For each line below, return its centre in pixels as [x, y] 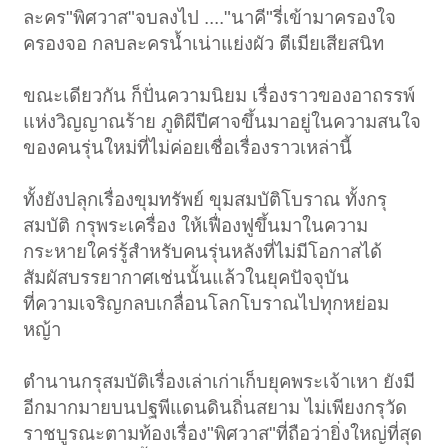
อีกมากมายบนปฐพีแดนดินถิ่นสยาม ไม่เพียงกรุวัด [215, 408]
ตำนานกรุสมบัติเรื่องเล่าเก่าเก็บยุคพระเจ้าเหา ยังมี [219, 382]
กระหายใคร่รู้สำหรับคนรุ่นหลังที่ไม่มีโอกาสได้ [203, 252]
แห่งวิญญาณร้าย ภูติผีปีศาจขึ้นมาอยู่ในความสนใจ [222, 122]
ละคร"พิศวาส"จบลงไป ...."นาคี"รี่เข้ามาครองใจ [210, 18]
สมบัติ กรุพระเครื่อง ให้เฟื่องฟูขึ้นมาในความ [196, 226]
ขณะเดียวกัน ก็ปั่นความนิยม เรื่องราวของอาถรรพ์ [219, 96]
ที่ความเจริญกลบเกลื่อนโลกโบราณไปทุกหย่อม [206, 304]
